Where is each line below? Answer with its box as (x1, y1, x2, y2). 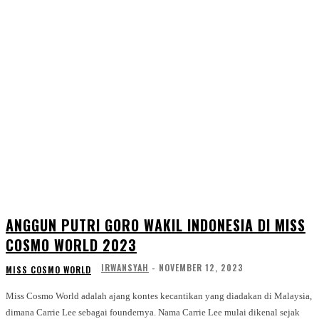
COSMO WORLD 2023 (6, 234, 137, 256)
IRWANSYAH (101, 261, 149, 274)
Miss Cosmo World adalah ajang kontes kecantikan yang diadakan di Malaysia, (6, 291, 312, 302)
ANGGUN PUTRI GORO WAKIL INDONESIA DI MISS (6, 214, 305, 236)
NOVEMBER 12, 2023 (159, 261, 244, 274)
